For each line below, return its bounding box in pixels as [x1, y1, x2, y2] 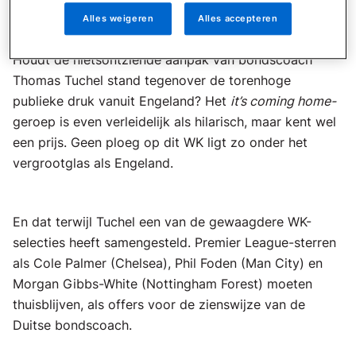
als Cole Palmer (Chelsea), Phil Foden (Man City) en [13, 255, 323, 271]
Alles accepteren [198, 12, 278, 24]
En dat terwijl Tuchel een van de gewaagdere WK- [13, 214, 311, 230]
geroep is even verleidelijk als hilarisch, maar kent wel [13, 114, 336, 130]
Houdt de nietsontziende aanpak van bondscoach [13, 52, 312, 68]
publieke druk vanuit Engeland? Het [13, 93, 230, 109]
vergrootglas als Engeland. [13, 155, 173, 171]
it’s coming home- [230, 93, 336, 109]
